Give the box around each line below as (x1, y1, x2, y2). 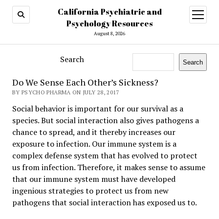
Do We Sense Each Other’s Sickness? (12, 76, 158, 88)
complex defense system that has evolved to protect (12, 150, 197, 161)
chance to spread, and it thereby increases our (12, 127, 175, 137)
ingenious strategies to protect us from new (12, 185, 169, 196)
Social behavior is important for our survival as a (12, 103, 183, 114)
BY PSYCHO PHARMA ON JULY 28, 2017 (12, 88, 119, 96)
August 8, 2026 (94, 30, 125, 37)
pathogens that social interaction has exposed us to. (12, 197, 197, 208)
